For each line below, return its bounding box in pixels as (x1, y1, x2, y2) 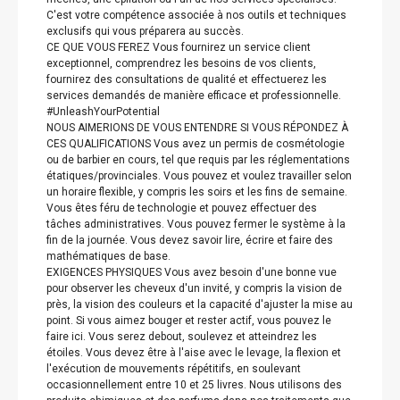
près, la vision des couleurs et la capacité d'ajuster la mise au (46, 298, 353, 311)
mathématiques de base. (46, 250, 171, 262)
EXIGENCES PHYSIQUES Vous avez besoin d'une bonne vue (46, 266, 337, 279)
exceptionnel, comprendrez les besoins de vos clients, (46, 57, 316, 70)
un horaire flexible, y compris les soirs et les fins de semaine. (46, 186, 347, 198)
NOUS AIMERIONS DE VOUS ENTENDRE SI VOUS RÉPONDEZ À (46, 121, 348, 134)
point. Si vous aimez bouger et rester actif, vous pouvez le (46, 314, 331, 327)
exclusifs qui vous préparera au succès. (46, 25, 244, 37)
